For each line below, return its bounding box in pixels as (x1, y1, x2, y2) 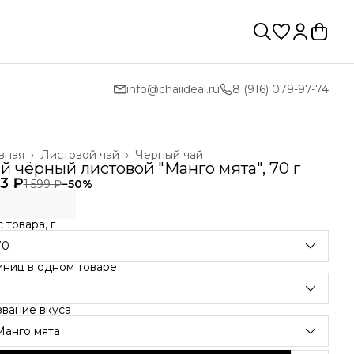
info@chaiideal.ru (126, 82, 220, 96)
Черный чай (135, 148, 203, 162)
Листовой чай (40, 148, 119, 162)
